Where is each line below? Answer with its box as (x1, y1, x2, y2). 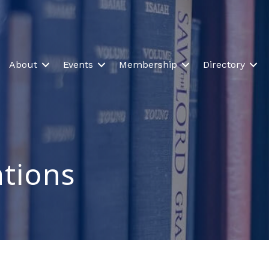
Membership (119, 59, 178, 71)
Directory (203, 59, 246, 71)
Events (63, 59, 94, 71)
